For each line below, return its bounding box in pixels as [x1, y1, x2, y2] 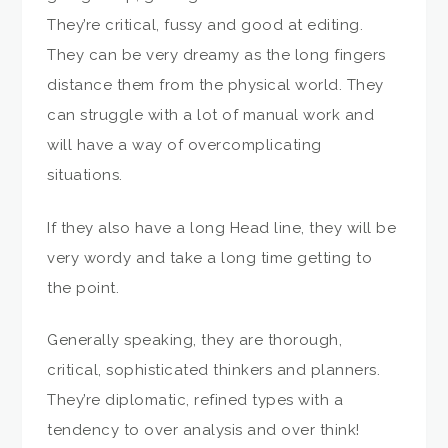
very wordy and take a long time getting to [47, 248, 373, 267]
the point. [47, 278, 120, 297]
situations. [47, 166, 123, 185]
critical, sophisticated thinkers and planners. [47, 361, 381, 380]
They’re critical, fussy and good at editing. [47, 16, 364, 35]
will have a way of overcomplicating [47, 136, 322, 155]
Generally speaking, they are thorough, [47, 331, 343, 350]
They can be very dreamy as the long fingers [47, 46, 386, 65]
